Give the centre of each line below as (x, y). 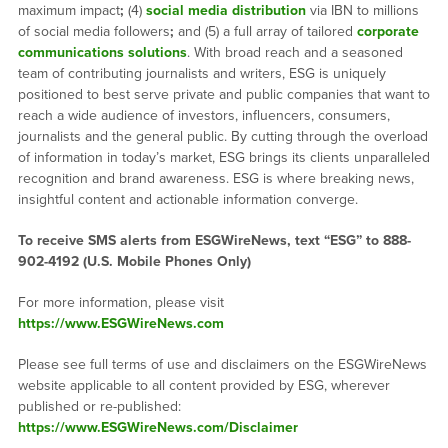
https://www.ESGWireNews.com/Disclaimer (157, 428)
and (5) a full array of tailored (265, 32)
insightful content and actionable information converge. (187, 200)
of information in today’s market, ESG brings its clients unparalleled (223, 158)
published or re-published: (99, 407)
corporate (387, 32)
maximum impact (68, 11)
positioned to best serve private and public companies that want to (223, 95)
